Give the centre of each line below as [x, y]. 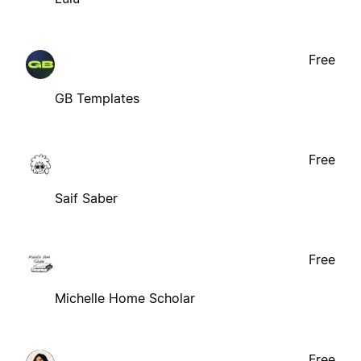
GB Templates [97, 98]
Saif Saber [86, 198]
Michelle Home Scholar [125, 298]
